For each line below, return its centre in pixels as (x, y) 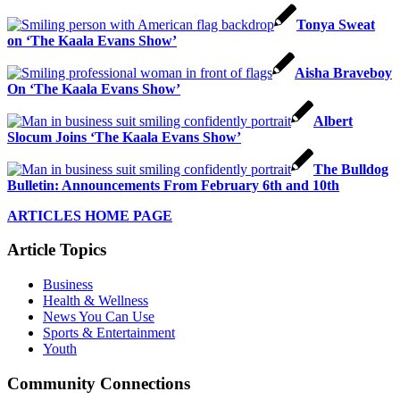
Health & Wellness (96, 300)
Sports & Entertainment (109, 332)
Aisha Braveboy (343, 72)
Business (68, 284)
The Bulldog (351, 169)
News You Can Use (99, 316)
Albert (333, 121)
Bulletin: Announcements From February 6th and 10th (173, 185)
